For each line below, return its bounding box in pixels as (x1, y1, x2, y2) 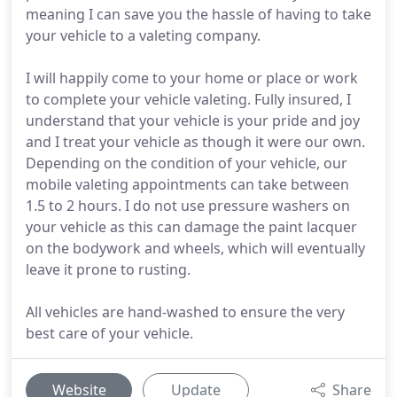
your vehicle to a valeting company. (26, 26, 261, 45)
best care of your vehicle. (26, 323, 193, 343)
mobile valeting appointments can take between (26, 175, 349, 194)
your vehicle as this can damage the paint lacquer (26, 217, 357, 237)
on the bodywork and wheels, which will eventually (26, 238, 365, 258)
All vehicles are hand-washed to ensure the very (26, 302, 345, 322)
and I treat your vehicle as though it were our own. (26, 132, 365, 152)
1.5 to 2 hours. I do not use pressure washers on (26, 196, 350, 215)
